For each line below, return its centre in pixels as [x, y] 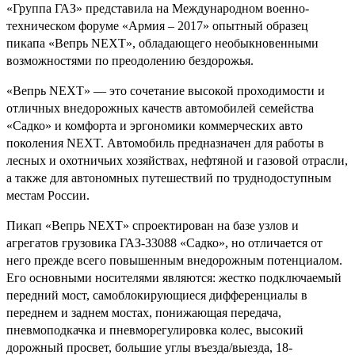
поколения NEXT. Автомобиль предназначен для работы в [165, 143]
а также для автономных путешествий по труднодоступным [169, 177]
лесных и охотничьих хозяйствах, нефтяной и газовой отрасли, [177, 160]
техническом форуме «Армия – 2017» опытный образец [157, 25]
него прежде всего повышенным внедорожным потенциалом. [174, 260]
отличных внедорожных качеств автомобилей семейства [160, 108]
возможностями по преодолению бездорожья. [130, 60]
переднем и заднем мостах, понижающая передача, [144, 312]
